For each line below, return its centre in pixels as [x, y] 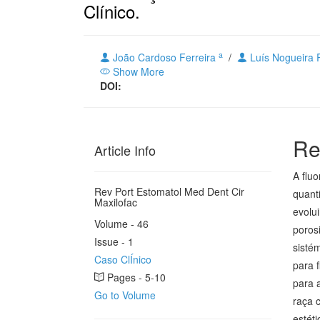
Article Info [125, 150]
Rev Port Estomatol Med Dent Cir [169, 191]
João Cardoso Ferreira [164, 57]
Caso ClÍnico [123, 259]
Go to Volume [125, 295]
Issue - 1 [114, 241]
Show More [137, 71]
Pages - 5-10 [135, 277]
